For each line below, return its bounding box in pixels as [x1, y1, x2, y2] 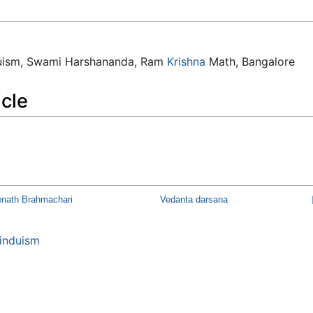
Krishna [166, 54, 205, 68]
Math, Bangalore [205, 54, 295, 68]
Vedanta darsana [159, 194, 228, 205]
